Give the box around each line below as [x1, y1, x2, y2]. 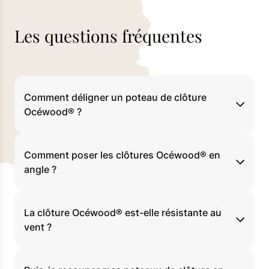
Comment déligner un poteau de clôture [24, 91, 207, 104]
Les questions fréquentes [14, 25, 202, 47]
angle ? [24, 163, 56, 176]
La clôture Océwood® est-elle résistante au [24, 207, 222, 219]
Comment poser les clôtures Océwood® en [24, 149, 220, 162]
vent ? [24, 221, 52, 234]
